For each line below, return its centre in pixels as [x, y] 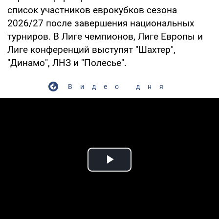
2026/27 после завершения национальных [101, 23]
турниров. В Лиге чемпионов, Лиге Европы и [105, 36]
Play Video [145, 171]
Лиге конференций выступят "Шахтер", [91, 49]
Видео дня [119, 86]
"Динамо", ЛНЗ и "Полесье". [67, 63]
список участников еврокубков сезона [92, 10]
